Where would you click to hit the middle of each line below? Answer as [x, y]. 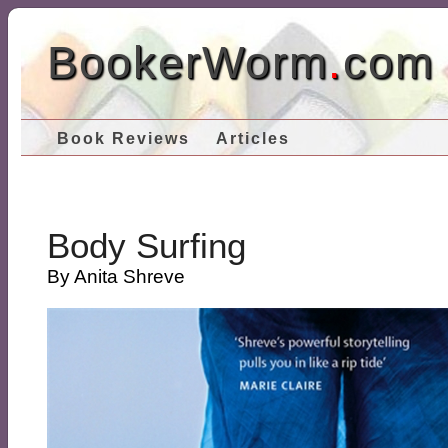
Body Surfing [147, 245]
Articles [253, 138]
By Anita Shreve [116, 276]
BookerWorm [188, 62]
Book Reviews [124, 138]
